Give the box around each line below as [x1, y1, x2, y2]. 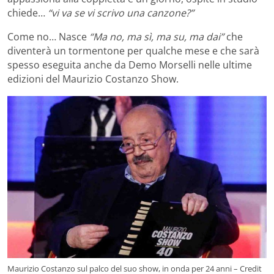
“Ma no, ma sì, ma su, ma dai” [89, 30, 224, 44]
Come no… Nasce [7, 30, 89, 44]
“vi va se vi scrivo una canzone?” [48, 6, 194, 20]
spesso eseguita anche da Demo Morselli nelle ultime [7, 58, 252, 72]
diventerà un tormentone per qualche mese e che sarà [7, 44, 259, 58]
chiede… [7, 6, 48, 20]
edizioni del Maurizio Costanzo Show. [7, 72, 179, 86]
